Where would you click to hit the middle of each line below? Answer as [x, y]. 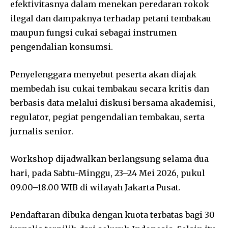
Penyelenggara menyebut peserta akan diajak [103, 74]
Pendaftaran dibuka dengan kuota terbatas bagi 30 [112, 215]
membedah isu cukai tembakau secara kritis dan [110, 88]
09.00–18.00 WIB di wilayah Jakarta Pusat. [95, 187]
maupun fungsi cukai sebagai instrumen [93, 32]
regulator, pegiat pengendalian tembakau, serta [107, 117]
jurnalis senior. [42, 131]
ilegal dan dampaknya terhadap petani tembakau [111, 18]
